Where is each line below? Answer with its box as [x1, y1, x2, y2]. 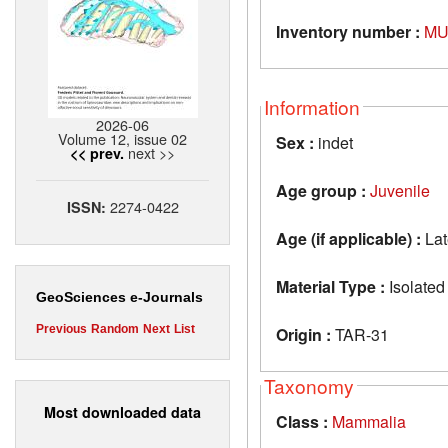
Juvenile [370, 178, 430, 202]
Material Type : [276, 274, 385, 298]
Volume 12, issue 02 [58, 128, 187, 150]
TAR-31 [331, 322, 389, 346]
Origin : [276, 322, 331, 346]
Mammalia [332, 409, 406, 433]
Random [91, 322, 139, 337]
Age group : [276, 178, 366, 202]
